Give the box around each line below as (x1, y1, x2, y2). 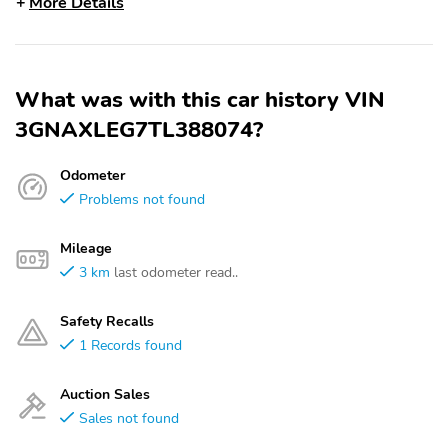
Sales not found (79, 408, 179, 428)
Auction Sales (60, 384, 150, 404)
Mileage (60, 238, 112, 258)
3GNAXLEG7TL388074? (15, 115, 263, 145)
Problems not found (79, 189, 205, 209)
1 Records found (79, 335, 182, 355)
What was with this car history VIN (15, 85, 385, 115)
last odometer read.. (114, 262, 238, 282)
